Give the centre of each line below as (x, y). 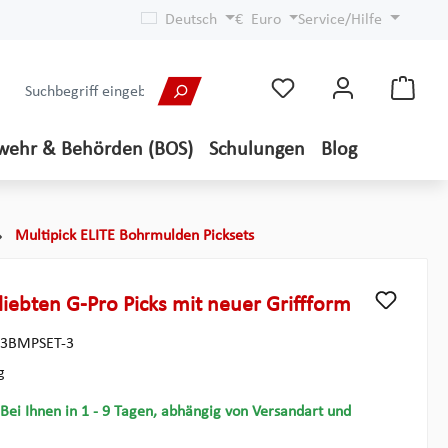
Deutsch (190, 20)
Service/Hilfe (340, 20)
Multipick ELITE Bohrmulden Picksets (134, 236)
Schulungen (257, 150)
